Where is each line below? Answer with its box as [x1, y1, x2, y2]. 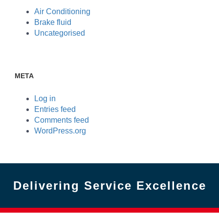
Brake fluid [34, 18, 71, 26]
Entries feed [34, 105, 76, 113]
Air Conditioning [34, 7, 90, 16]
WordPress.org [34, 127, 86, 135]
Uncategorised [34, 29, 85, 37]
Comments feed [34, 116, 89, 124]
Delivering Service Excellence [13, 179, 206, 192]
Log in [34, 94, 56, 103]
